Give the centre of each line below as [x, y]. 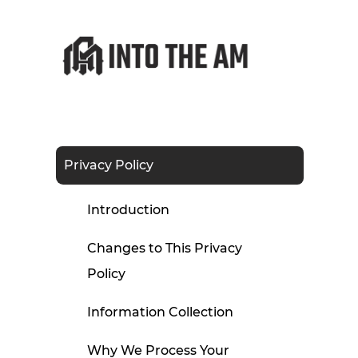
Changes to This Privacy [164, 249]
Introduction [128, 210]
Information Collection [160, 312]
